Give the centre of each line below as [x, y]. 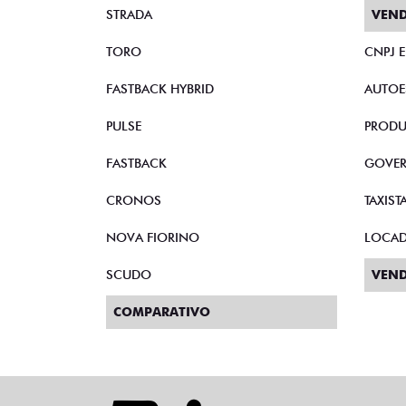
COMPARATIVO [162, 312]
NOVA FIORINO [153, 238]
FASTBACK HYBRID [160, 89]
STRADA [129, 15]
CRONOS [134, 201]
